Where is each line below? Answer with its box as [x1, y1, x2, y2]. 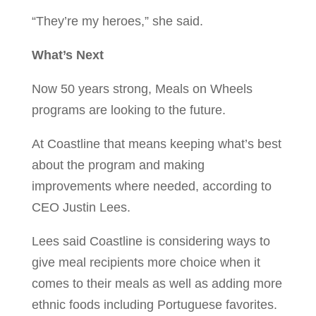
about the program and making [31, 158, 205, 173]
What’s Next [31, 48, 104, 63]
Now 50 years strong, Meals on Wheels [31, 82, 253, 97]
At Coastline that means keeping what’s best [31, 137, 281, 152]
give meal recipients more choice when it [31, 255, 260, 270]
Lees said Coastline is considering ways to [31, 234, 270, 249]
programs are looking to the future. [31, 103, 229, 118]
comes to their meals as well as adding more [31, 276, 282, 291]
